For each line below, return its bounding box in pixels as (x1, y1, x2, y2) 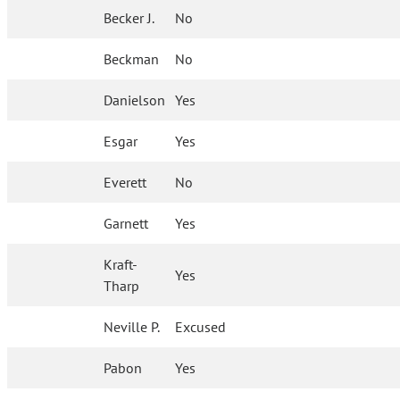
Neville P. (104, 318, 161, 337)
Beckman (104, 50, 160, 69)
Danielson (104, 91, 166, 110)
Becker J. (104, 9, 155, 28)
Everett (104, 173, 147, 192)
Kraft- (104, 255, 138, 274)
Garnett (104, 214, 149, 233)
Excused (175, 318, 227, 337)
